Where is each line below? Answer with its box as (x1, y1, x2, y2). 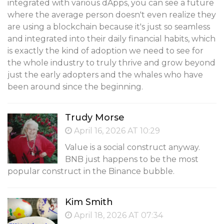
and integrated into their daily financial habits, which (7, 34, 215, 44)
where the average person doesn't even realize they (7, 10, 216, 20)
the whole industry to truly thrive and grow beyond (7, 58, 215, 68)
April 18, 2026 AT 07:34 (72, 210, 163, 220)
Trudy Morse (65, 112, 124, 123)
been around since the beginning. (7, 82, 143, 92)
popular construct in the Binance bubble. (7, 166, 174, 176)
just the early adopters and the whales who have (7, 70, 203, 80)
